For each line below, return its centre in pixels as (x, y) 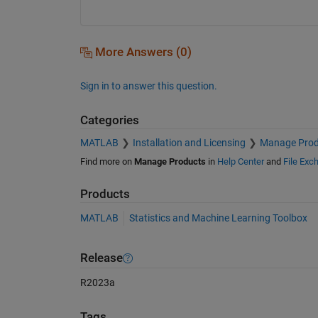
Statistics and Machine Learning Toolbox (218, 218)
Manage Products (170, 162)
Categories (109, 120)
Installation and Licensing (189, 143)
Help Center (240, 162)
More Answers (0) (142, 52)
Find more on (107, 162)
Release (101, 258)
